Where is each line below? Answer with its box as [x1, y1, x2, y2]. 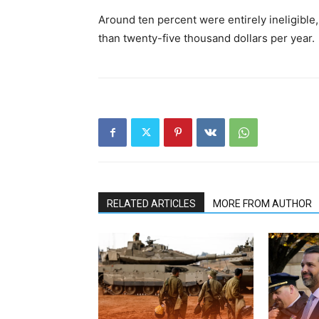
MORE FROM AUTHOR [213, 198, 312, 210]
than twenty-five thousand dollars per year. [98, 31, 315, 46]
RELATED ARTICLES [107, 198, 196, 210]
